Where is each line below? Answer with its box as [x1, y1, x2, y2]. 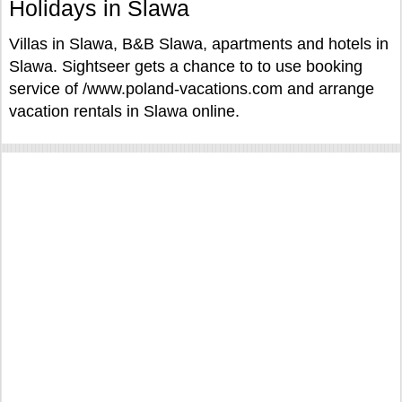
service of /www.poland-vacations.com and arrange [9, 80, 374, 98]
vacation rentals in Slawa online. [9, 102, 240, 120]
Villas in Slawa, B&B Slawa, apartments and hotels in [9, 35, 389, 53]
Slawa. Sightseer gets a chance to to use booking [9, 57, 363, 75]
